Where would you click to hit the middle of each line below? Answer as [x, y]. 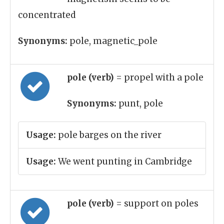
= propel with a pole [160, 77]
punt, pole [140, 103]
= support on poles [157, 203]
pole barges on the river [109, 135]
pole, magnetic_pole [112, 41]
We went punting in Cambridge [124, 161]
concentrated [47, 15]
